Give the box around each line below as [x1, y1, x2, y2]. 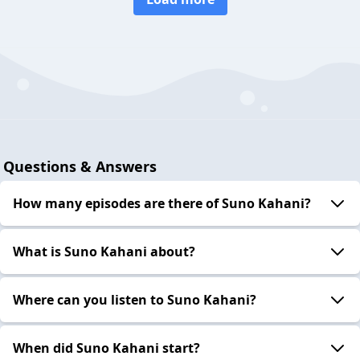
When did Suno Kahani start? [13, 338, 200, 357]
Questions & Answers [3, 156, 157, 176]
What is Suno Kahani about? [13, 242, 195, 260]
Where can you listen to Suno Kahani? [13, 290, 256, 309]
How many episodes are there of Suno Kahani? [13, 194, 311, 212]
